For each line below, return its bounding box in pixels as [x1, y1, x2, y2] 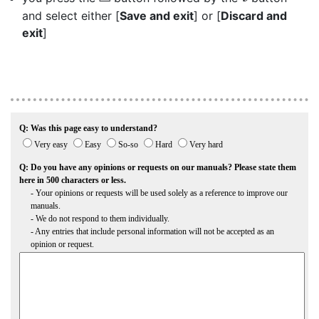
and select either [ [22, 9, 120, 23]
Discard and [221, 9, 287, 23]
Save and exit [120, 9, 194, 23]
